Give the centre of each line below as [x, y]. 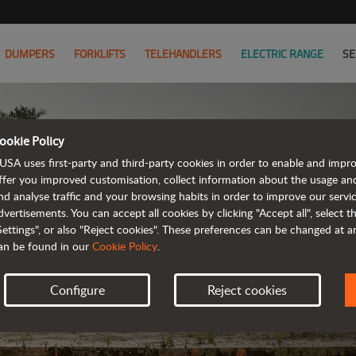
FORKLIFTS [100, 54]
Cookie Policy [125, 246]
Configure [77, 290]
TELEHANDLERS [183, 54]
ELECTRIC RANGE [282, 54]
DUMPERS [30, 54]
